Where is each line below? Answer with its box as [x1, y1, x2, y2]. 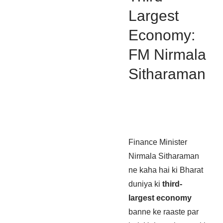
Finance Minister [128, 137, 187, 146]
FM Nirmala [128, 45, 206, 63]
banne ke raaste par [128, 207, 199, 216]
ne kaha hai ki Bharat [128, 165, 203, 174]
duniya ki [128, 179, 162, 188]
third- [162, 179, 182, 188]
